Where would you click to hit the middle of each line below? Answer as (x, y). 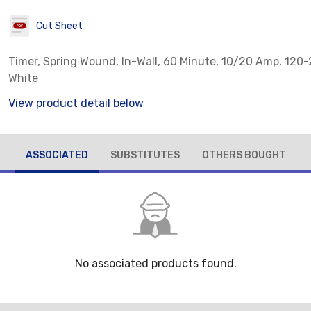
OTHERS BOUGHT (244, 155)
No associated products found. (155, 264)
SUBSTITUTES (145, 155)
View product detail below (76, 103)
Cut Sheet (59, 26)
